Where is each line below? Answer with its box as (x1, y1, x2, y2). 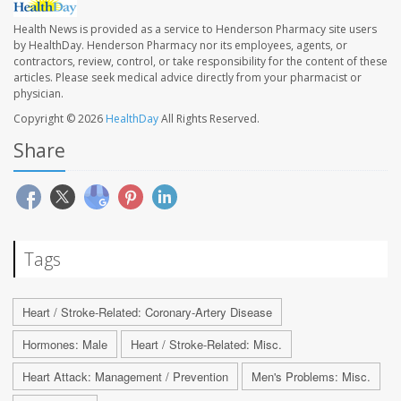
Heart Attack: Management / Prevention (22, 367, 228, 385)
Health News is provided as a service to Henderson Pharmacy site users (13, 21, 377, 37)
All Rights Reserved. (158, 110, 260, 126)
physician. (13, 85, 64, 101)
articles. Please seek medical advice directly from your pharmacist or (13, 69, 362, 85)
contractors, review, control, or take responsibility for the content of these (13, 53, 388, 69)
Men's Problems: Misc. (252, 367, 371, 385)
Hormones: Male (22, 335, 107, 353)
